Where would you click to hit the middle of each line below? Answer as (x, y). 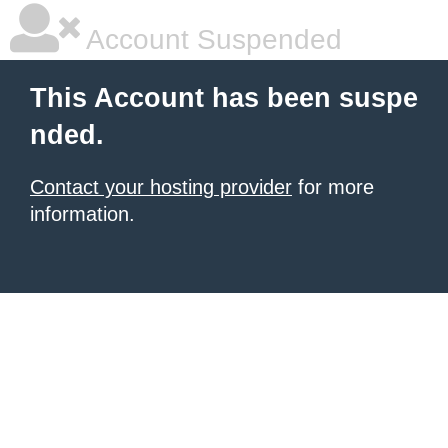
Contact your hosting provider (161, 187)
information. (82, 214)
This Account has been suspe (224, 98)
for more (333, 187)
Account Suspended (211, 39)
